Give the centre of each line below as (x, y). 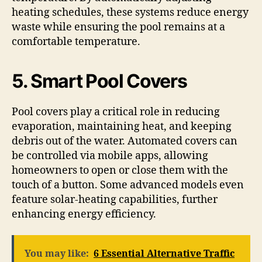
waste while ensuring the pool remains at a (118, 27)
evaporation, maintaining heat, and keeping (122, 127)
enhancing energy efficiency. (84, 215)
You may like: (57, 254)
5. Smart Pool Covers (99, 81)
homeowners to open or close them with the (120, 171)
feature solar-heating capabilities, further (115, 200)
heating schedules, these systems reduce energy (130, 13)
